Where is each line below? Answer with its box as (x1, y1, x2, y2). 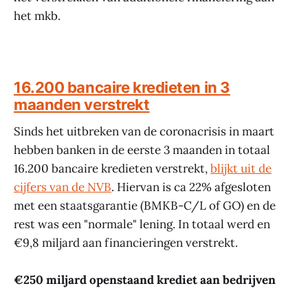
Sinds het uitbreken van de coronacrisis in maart (14, 124, 274, 140)
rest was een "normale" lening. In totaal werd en (14, 217, 270, 232)
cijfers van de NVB (14, 179, 111, 195)
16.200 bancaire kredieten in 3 (14, 78, 230, 96)
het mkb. (14, 8, 60, 23)
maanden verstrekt (14, 95, 150, 113)
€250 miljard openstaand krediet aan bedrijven (14, 272, 276, 288)
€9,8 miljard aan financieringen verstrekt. (14, 235, 238, 251)
